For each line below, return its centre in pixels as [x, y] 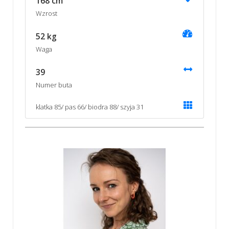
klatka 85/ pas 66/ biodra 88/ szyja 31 [89, 107]
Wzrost [46, 13]
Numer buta [54, 85]
